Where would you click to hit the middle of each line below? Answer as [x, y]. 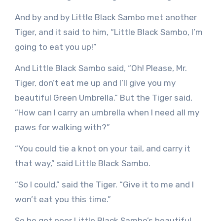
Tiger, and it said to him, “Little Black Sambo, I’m [109, 32]
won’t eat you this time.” [63, 199]
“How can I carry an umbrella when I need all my [107, 112]
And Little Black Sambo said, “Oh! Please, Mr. [101, 68]
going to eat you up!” [55, 47]
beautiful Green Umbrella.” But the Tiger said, [103, 97]
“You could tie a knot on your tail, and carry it [102, 148]
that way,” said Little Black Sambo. [82, 163]
